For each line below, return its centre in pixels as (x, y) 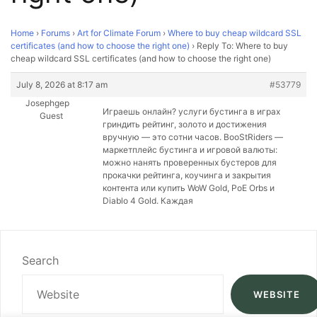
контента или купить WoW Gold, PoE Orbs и (189, 188)
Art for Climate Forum (119, 33)
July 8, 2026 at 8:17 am (62, 85)
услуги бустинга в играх (229, 111)
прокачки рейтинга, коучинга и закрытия (187, 175)
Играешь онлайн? (140, 111)
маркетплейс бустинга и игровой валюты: (190, 150)
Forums (56, 33)
